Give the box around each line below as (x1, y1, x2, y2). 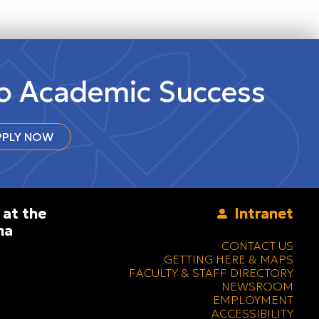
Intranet (227, 204, 293, 224)
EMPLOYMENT (213, 293, 293, 308)
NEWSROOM (221, 279, 293, 294)
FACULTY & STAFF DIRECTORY (129, 266, 293, 281)
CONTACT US (221, 239, 293, 253)
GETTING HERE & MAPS (164, 252, 293, 267)
